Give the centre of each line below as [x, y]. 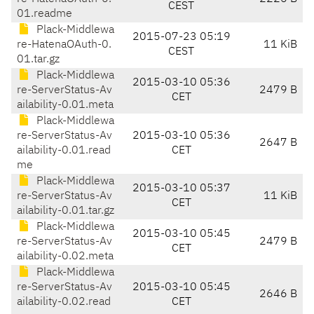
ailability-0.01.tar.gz [66, 211]
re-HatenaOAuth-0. [64, 45]
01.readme [45, 14]
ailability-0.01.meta [65, 105]
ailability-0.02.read [64, 302]
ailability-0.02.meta [65, 257]
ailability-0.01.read [64, 151]
